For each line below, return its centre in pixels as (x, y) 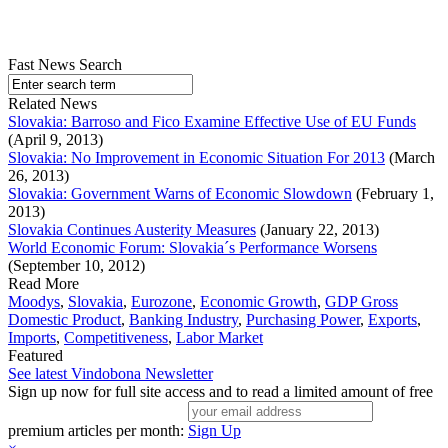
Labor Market (219, 338)
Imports (32, 338)
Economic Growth (258, 302)
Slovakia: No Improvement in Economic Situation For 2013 (196, 158)
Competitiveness (116, 338)
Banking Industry (183, 320)
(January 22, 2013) (317, 230)
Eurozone (161, 302)
